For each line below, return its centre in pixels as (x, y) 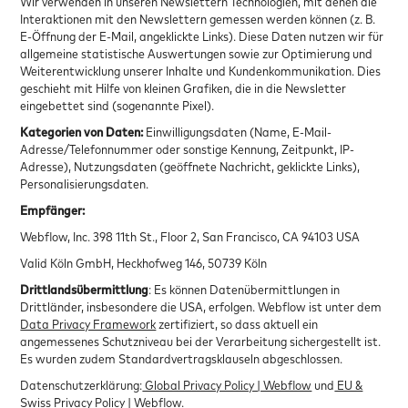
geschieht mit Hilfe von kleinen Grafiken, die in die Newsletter (184, 87)
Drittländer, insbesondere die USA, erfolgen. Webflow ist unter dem (201, 306)
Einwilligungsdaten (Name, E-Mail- (239, 131)
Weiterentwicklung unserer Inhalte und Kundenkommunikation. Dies (201, 70)
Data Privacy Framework (88, 323)
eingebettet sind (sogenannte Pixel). (119, 105)
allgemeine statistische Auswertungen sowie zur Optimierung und (197, 53)
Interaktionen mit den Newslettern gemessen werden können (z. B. (198, 18)
